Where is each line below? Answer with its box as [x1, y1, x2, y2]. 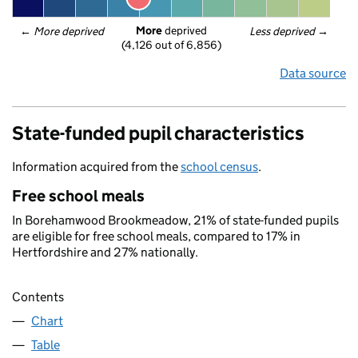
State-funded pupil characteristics [12, 121, 304, 145]
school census [181, 159, 258, 174]
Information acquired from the [12, 159, 181, 174]
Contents [12, 289, 64, 305]
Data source [280, 66, 346, 81]
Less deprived [249, 24, 316, 38]
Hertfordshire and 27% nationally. [12, 245, 198, 260]
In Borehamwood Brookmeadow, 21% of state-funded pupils [12, 213, 339, 228]
